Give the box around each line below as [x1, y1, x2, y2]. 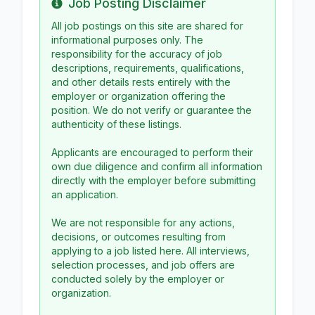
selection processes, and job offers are [51, 258, 235, 271]
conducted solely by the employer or [51, 272, 224, 285]
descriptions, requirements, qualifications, [51, 61, 244, 74]
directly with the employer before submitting [51, 174, 256, 186]
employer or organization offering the [51, 89, 226, 102]
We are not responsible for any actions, [51, 216, 235, 229]
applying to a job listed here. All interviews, [51, 244, 250, 257]
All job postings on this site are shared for [51, 19, 243, 32]
